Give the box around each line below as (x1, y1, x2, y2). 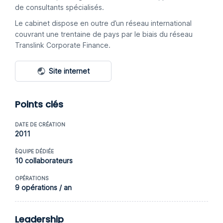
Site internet (49, 67, 90, 75)
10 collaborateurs (15, 156, 73, 165)
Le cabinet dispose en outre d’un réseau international (15, 19, 192, 27)
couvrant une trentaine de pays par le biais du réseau (15, 30, 193, 38)
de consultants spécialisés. (15, 3, 104, 11)
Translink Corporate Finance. (15, 41, 111, 49)
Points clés (15, 98, 63, 111)
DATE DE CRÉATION (15, 121, 65, 127)
